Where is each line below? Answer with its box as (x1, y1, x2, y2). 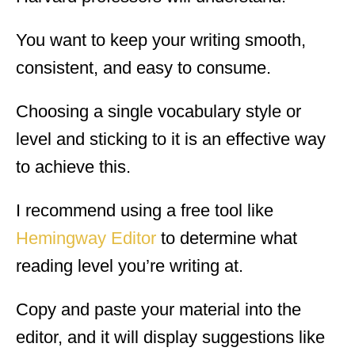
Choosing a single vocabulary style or (16, 101, 301, 121)
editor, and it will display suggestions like (16, 326, 325, 347)
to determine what (156, 227, 297, 248)
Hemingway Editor (16, 227, 156, 248)
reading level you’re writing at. (16, 255, 243, 276)
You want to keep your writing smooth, (16, 29, 306, 50)
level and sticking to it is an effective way (16, 128, 326, 149)
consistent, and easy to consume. (16, 57, 271, 78)
